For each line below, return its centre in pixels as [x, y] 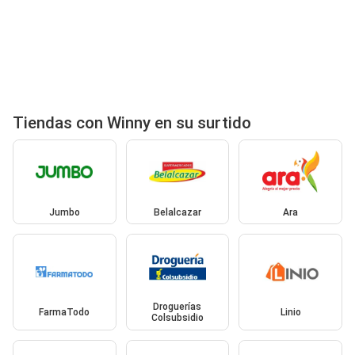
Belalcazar [177, 212]
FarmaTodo [65, 313]
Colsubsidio [177, 318]
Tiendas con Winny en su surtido [132, 122]
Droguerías [177, 307]
